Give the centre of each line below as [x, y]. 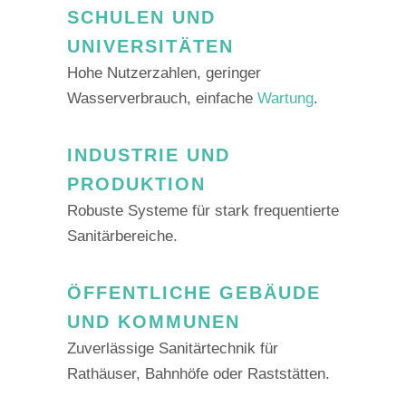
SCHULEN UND [141, 17]
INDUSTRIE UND [149, 155]
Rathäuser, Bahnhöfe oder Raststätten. [198, 374]
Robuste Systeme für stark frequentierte [203, 211]
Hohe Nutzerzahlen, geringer [164, 73]
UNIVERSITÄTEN [150, 46]
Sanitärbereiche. [122, 236]
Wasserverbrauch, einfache [162, 98]
